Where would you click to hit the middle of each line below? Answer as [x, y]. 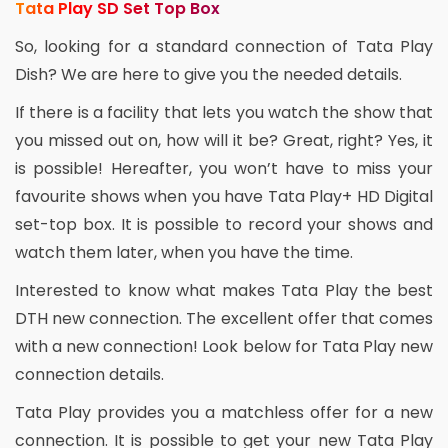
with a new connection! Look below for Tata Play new [224, 346]
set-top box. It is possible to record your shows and [224, 224]
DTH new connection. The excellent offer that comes [224, 318]
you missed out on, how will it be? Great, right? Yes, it [224, 140]
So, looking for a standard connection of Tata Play [224, 46]
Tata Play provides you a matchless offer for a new [224, 412]
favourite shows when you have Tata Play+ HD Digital [224, 196]
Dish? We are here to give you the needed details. [208, 74]
